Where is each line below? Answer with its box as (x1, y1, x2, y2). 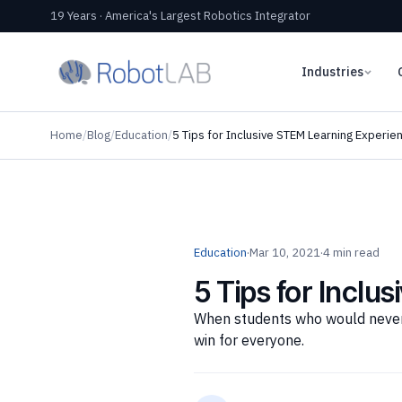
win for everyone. (194, 331, 304, 350)
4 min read (323, 245, 380, 261)
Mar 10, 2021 (249, 245, 320, 261)
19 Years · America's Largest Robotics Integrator (50, 8, 310, 23)
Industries (301, 63, 363, 80)
